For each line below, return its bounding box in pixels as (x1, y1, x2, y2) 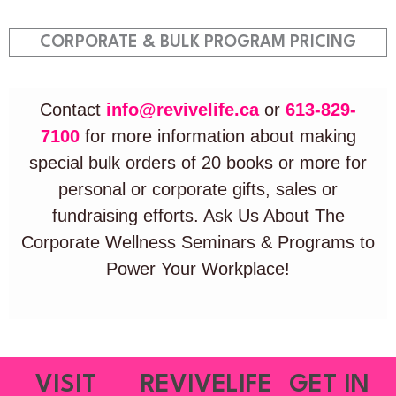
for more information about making (79, 126, 356, 146)
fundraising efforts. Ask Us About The (51, 205, 345, 225)
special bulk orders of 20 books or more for (29, 152, 367, 172)
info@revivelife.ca (106, 99, 259, 119)
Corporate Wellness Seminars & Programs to (21, 232, 375, 252)
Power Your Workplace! (106, 258, 290, 278)
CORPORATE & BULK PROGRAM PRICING (40, 34, 356, 50)
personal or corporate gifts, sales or (58, 179, 338, 199)
